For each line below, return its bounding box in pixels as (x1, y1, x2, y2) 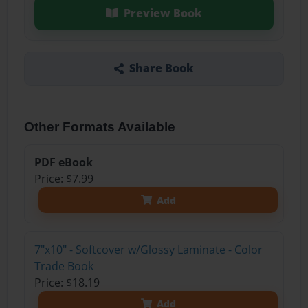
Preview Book (123, 5, 202, 21)
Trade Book (34, 258, 93, 274)
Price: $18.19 (34, 274, 100, 290)
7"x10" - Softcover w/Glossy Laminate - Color (34, 241, 263, 257)
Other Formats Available (24, 119, 176, 134)
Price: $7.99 (34, 171, 93, 187)
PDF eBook (34, 155, 93, 170)
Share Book (129, 60, 194, 76)
